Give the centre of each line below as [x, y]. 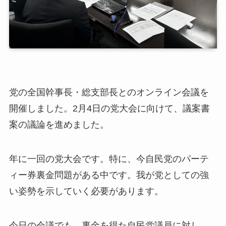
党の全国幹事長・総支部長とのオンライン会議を [109, 93]
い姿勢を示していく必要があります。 [86, 191]
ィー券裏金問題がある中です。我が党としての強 [109, 175]
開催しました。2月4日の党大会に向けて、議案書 [109, 109]
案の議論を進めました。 [59, 125]
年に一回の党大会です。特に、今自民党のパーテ [109, 159]
